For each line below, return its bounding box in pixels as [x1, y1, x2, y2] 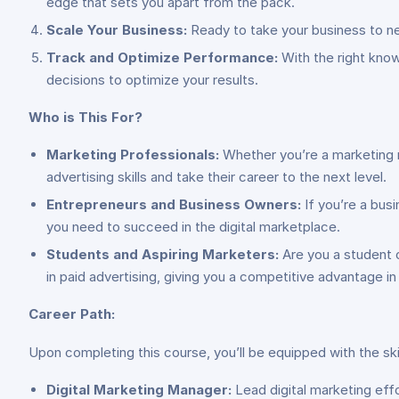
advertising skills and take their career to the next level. [46, 168, 387, 185]
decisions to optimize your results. [46, 71, 258, 88]
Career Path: [28, 305, 115, 322]
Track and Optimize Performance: [46, 49, 278, 66]
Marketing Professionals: [46, 146, 219, 163]
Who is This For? [28, 109, 142, 126]
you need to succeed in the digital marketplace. [46, 218, 340, 235]
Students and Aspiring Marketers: [46, 246, 279, 263]
